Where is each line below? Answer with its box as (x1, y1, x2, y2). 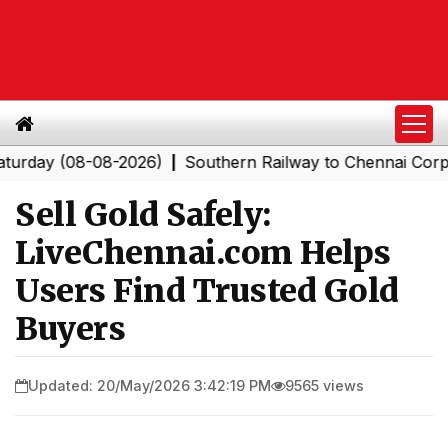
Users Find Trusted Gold (15, 271, 399, 311)
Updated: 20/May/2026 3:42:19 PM (28, 376, 271, 394)
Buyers (15, 309, 125, 349)
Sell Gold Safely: (15, 195, 271, 235)
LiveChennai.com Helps (15, 233, 391, 273)
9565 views (285, 376, 364, 394)
